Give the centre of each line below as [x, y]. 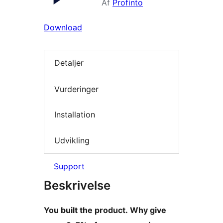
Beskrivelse [77, 186]
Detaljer [69, 63]
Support [69, 167]
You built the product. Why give [105, 210]
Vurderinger [76, 89]
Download [63, 27]
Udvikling [72, 140]
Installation [75, 115]
